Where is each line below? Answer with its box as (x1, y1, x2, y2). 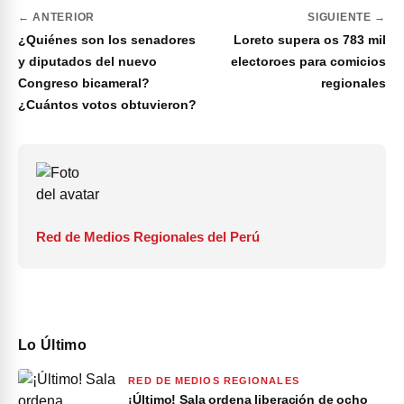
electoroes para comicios (231, 54, 386, 69)
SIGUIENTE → (308, 12, 386, 23)
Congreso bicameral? (18, 76, 150, 91)
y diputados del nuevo (18, 54, 157, 69)
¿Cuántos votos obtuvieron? (18, 97, 197, 113)
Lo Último (18, 337, 87, 353)
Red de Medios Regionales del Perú (36, 229, 260, 245)
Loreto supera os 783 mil (234, 32, 386, 48)
